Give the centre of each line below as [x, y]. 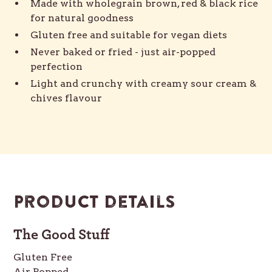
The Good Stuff [62, 235]
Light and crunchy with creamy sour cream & [144, 83]
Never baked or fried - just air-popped [123, 52]
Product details [95, 203]
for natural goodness [82, 18]
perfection [57, 66]
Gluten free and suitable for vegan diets [129, 35]
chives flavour [66, 98]
